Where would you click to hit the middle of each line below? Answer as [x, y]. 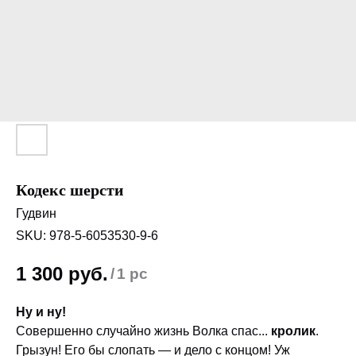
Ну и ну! [41, 311]
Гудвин [36, 213]
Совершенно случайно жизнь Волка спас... [143, 331]
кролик [293, 331]
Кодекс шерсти [70, 190]
